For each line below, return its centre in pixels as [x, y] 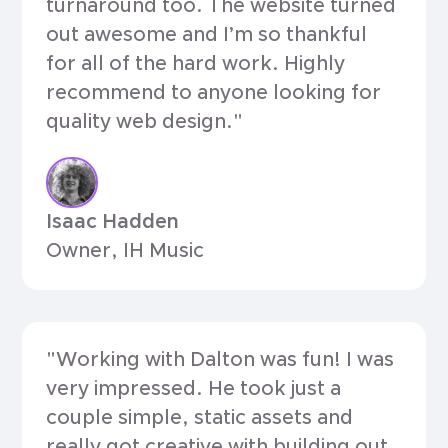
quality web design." [145, 122]
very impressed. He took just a [194, 388]
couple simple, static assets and [200, 417]
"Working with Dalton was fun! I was [220, 359]
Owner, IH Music [125, 251]
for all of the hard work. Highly [196, 64]
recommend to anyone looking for [214, 93]
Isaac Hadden [113, 222]
